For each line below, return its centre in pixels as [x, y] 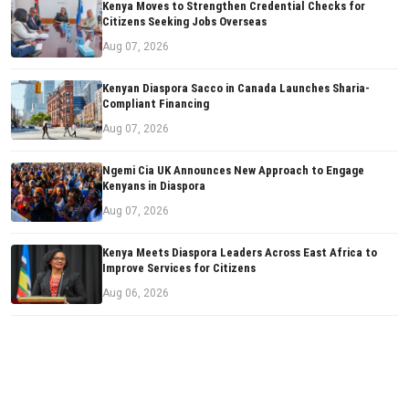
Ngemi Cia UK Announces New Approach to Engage [233, 171]
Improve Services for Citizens [179, 268]
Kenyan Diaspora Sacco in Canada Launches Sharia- [236, 89]
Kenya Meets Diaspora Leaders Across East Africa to [240, 253]
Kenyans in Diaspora [154, 186]
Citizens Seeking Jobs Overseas [184, 22]
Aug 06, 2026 [136, 294]
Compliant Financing [156, 104]
